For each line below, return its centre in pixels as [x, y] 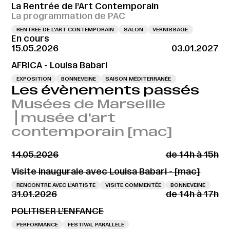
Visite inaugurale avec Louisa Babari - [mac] [106, 171]
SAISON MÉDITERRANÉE [138, 79]
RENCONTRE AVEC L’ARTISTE [56, 185]
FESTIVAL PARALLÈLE [96, 224]
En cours [31, 39]
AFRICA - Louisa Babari [60, 65]
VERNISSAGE [170, 30]
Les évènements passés [106, 90]
